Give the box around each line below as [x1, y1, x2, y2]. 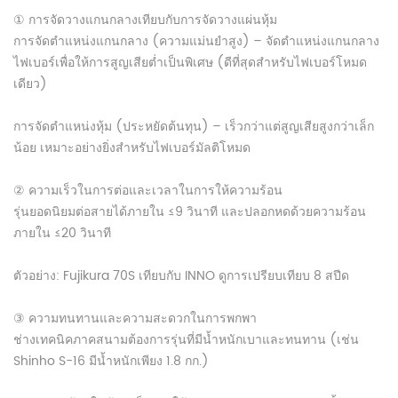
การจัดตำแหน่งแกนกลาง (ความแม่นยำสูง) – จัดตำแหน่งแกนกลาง [13, 31, 379, 52]
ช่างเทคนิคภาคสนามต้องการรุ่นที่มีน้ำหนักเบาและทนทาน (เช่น [13, 330, 359, 350]
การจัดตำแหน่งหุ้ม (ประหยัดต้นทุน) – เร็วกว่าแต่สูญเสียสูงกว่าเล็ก [13, 116, 374, 137]
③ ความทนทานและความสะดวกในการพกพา [13, 308, 257, 329]
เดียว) [13, 74, 47, 94]
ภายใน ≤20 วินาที [13, 223, 111, 243]
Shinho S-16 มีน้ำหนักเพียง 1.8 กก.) [13, 351, 209, 371]
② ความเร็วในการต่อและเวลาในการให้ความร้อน [13, 180, 283, 201]
